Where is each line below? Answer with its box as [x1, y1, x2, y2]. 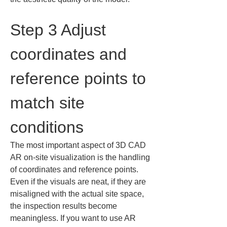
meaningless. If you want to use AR [10, 214, 138, 222]
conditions [10, 118, 84, 136]
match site [10, 94, 89, 112]
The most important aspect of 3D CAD [10, 141, 148, 149]
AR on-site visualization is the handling [10, 153, 152, 162]
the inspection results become [10, 202, 119, 210]
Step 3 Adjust [10, 21, 110, 39]
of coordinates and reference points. [10, 165, 140, 174]
